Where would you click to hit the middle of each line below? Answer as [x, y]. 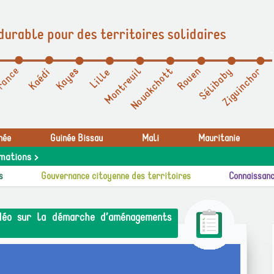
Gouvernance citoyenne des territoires [116, 176]
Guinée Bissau [76, 138]
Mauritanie [219, 138]
